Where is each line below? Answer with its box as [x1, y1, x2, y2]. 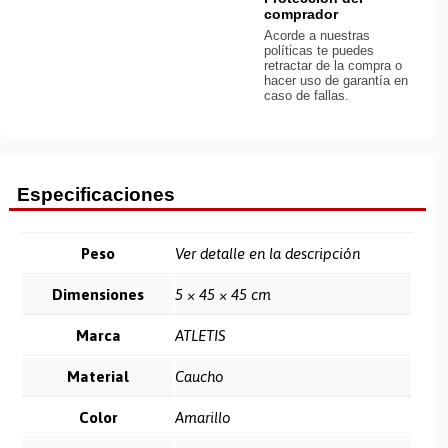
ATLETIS [175, 327, 227, 345]
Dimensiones [52, 286, 145, 304]
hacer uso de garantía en [263, 73, 408, 89]
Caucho [175, 368, 225, 386]
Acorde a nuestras [263, 28, 370, 44]
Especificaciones [17, 184, 176, 206]
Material [67, 368, 130, 386]
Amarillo [175, 409, 232, 427]
